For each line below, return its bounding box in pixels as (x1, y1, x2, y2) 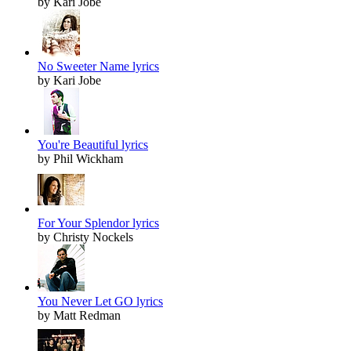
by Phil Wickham (38, 152, 123, 166)
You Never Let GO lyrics (38, 295, 163, 309)
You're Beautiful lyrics (38, 138, 148, 152)
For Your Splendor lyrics (38, 216, 159, 230)
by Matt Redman (38, 309, 121, 323)
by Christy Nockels (38, 230, 133, 244)
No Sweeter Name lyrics (38, 60, 159, 74)
